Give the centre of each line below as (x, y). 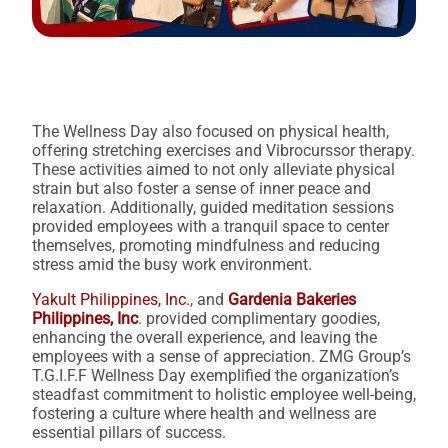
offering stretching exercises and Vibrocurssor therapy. (223, 150)
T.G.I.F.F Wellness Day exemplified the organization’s (215, 375)
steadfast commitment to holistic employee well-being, (224, 394)
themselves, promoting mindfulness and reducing (206, 245)
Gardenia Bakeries (292, 299)
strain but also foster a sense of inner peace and (201, 188)
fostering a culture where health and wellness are (204, 413)
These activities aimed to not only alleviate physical (213, 169)
